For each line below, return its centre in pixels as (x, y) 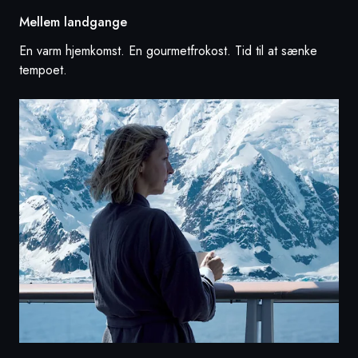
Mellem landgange (73, 22)
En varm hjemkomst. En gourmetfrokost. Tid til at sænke (168, 50)
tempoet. (43, 70)
